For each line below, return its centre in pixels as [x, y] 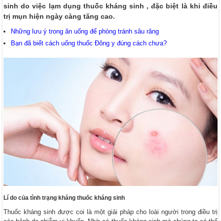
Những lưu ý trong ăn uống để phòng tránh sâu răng [85, 31]
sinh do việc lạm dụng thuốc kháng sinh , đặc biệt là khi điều [110, 6]
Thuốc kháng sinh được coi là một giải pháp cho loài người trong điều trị [110, 212]
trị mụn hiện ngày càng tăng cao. [59, 16]
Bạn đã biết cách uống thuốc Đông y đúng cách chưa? [89, 43]
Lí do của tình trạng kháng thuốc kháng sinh [64, 198]
